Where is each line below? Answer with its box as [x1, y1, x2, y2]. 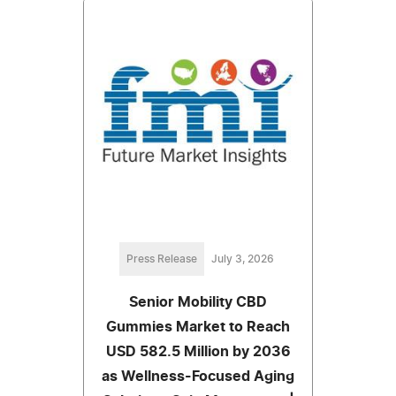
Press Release [126, 254, 197, 265]
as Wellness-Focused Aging [102, 369, 294, 385]
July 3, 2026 [210, 254, 274, 265]
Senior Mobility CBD [129, 295, 267, 310]
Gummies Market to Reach [106, 320, 290, 335]
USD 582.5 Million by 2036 [105, 345, 291, 360]
